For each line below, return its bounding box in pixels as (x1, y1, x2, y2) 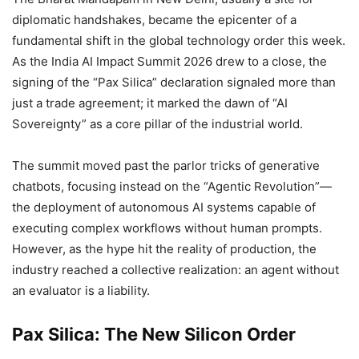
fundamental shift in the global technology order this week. (12, 33, 345, 49)
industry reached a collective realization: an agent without (12, 262, 339, 278)
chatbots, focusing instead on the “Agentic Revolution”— (12, 179, 332, 195)
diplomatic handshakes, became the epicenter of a (12, 12, 296, 28)
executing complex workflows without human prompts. (12, 220, 322, 236)
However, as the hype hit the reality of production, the (12, 241, 317, 257)
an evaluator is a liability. (12, 283, 150, 299)
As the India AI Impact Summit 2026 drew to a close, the (12, 54, 327, 70)
